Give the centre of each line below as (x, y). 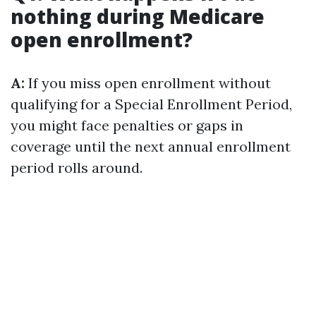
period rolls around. (77, 168)
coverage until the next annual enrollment (151, 146)
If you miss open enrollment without (148, 83)
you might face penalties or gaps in (127, 125)
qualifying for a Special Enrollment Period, (151, 104)
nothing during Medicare (138, 16)
